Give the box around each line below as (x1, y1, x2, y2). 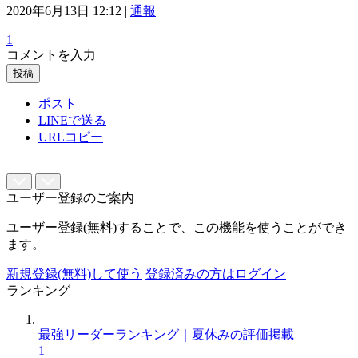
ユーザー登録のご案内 (6, 190, 134, 205)
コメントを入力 (6, 47, 96, 62)
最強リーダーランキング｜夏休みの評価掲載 (38, 327, 294, 341)
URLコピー (38, 129, 103, 144)
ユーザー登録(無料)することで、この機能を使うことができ (6, 220, 347, 234)
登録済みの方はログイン (145, 266, 286, 280)
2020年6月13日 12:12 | (6, 3, 130, 18)
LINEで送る (38, 113, 106, 127)
